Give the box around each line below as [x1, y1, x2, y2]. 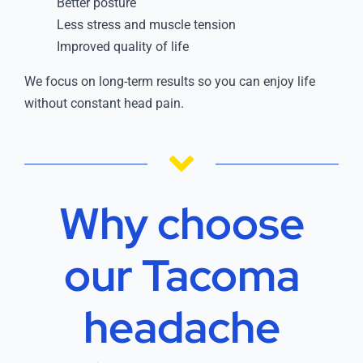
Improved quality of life [56, 38, 189, 54]
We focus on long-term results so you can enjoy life [23, 73, 315, 89]
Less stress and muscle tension [56, 16, 236, 32]
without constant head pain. [23, 95, 184, 111]
